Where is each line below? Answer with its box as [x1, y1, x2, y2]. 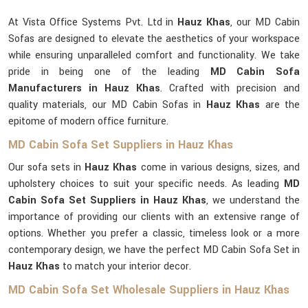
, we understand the [206, 193, 300, 208]
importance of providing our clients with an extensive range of [8, 210, 300, 224]
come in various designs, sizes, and [137, 160, 300, 175]
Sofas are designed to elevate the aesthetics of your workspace [8, 32, 300, 46]
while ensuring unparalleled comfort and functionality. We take [8, 48, 300, 63]
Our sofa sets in [8, 160, 85, 175]
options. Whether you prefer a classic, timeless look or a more [8, 226, 300, 241]
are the [260, 98, 300, 112]
